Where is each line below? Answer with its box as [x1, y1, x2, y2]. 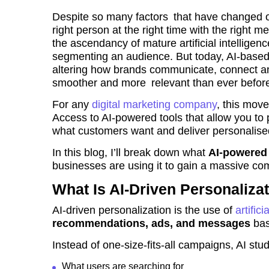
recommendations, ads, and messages [52, 217, 250, 230]
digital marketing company [92, 98, 217, 111]
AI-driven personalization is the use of [52, 204, 235, 217]
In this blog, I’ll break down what [52, 147, 208, 159]
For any [52, 98, 92, 111]
